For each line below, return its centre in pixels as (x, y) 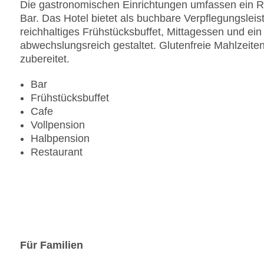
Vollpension (58, 125)
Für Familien (52, 245)
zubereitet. (45, 59)
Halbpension (60, 139)
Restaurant (57, 152)
